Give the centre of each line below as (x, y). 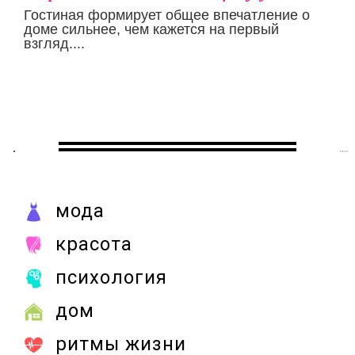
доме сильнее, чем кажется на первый (151, 30)
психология (111, 278)
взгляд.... (54, 44)
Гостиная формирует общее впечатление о (167, 15)
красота (94, 244)
